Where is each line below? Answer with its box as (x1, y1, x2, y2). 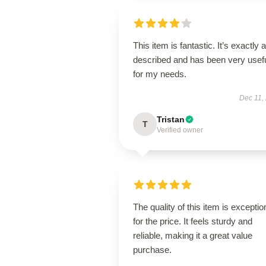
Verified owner (157, 126, 203, 134)
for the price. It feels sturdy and (133, 216, 252, 226)
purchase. (133, 245, 172, 255)
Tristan (157, 115, 185, 124)
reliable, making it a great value (133, 230, 252, 240)
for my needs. (133, 69, 186, 79)
